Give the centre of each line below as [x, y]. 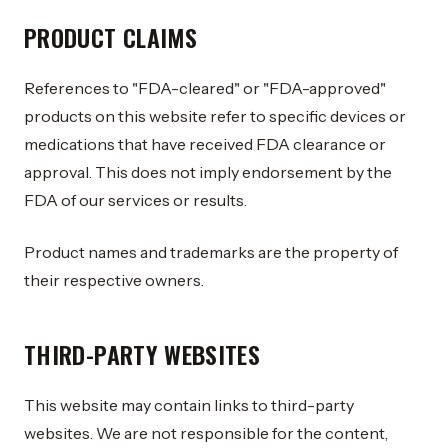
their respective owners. [114, 280]
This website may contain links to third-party [189, 405]
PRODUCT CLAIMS [111, 37]
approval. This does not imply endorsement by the [208, 172]
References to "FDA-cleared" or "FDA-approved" [205, 88]
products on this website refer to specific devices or [215, 116]
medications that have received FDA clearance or [205, 144]
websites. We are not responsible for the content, [206, 433]
